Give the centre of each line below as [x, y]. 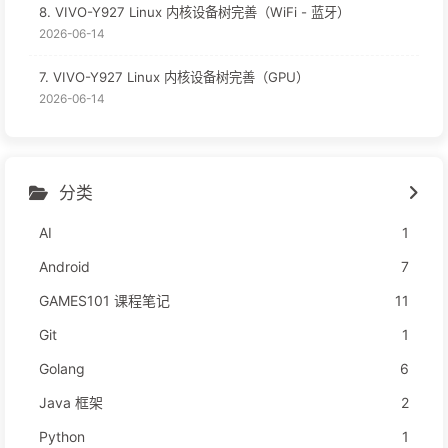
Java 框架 [71, 403]
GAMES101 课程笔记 [104, 301]
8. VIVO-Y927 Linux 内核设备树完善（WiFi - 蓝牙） [195, 12]
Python [62, 437]
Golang [62, 369]
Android [64, 267]
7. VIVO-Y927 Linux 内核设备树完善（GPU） [174, 77]
